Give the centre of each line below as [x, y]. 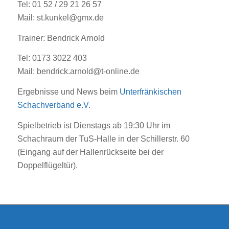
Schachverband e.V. [54, 105]
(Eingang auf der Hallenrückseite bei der [90, 152]
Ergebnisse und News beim [68, 92]
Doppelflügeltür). [47, 165]
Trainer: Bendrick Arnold [61, 38]
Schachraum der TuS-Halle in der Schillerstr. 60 [103, 139]
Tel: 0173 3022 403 [52, 58]
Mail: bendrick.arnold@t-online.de [78, 72]
